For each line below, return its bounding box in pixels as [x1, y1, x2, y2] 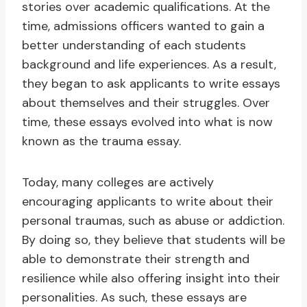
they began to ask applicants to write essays [22, 75, 280, 93]
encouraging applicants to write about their [22, 193, 273, 210]
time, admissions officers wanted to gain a [22, 18, 265, 35]
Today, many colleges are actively [22, 174, 214, 191]
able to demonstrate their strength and [22, 251, 249, 268]
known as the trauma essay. [22, 133, 181, 150]
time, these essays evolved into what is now [22, 114, 273, 131]
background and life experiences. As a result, [22, 56, 276, 73]
